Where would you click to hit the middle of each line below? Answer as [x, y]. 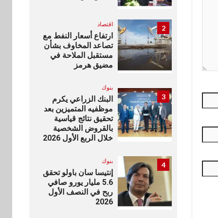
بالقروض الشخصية [83, 128]
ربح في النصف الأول [80, 192]
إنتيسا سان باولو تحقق [78, 172]
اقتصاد [105, 24]
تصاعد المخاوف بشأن [78, 45]
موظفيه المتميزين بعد [78, 109]
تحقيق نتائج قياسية [83, 119]
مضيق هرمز [93, 65]
